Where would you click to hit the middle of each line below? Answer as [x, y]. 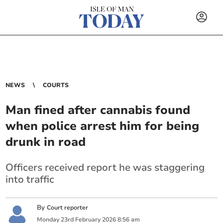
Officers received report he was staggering [105, 167]
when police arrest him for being [103, 126]
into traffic [30, 179]
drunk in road [46, 142]
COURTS [56, 85]
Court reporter [68, 208]
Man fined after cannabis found [98, 110]
